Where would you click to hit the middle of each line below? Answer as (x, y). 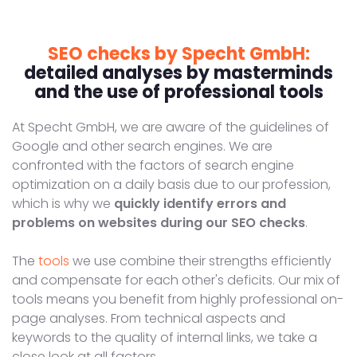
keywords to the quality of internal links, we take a (165, 337)
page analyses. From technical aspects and (149, 318)
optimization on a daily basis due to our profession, (171, 184)
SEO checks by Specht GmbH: (178, 53)
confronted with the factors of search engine (153, 165)
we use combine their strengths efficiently (200, 261)
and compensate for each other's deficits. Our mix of (176, 280)
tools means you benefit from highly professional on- (178, 299)
